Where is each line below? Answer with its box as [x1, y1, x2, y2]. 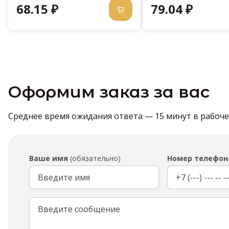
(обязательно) [68, 153, 121, 164]
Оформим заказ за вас [8, 82, 210, 102]
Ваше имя [29, 153, 68, 164]
